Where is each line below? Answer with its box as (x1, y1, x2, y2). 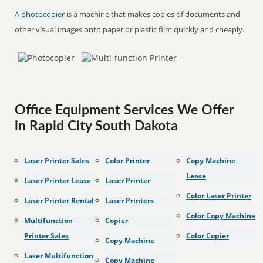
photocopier (21, 9, 65, 19)
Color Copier (186, 231, 229, 241)
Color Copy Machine (186, 211, 255, 221)
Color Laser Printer (186, 191, 251, 201)
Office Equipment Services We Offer (15, 104, 235, 117)
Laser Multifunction (24, 251, 94, 261)
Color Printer (105, 156, 150, 166)
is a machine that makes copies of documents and (65, 9, 241, 19)
